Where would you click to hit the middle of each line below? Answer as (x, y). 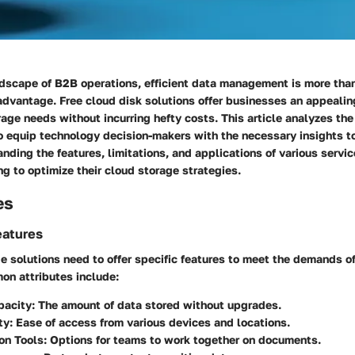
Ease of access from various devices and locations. (151, 323)
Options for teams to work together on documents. (184, 340)
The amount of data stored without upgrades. (158, 305)
